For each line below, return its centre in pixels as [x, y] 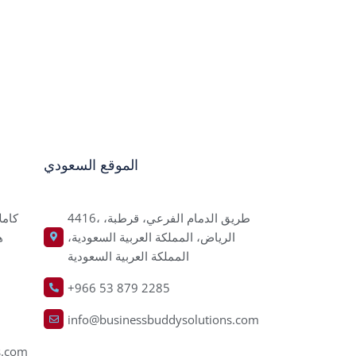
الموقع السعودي [91, 165]
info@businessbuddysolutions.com [163, 319]
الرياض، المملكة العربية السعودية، [151, 237]
